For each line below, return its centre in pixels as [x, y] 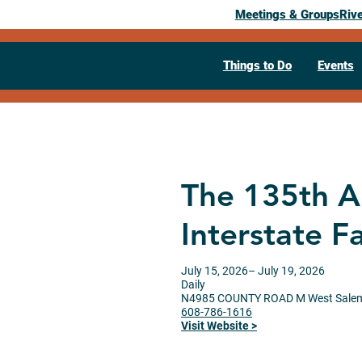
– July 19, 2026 [286, 270]
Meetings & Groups [287, 15]
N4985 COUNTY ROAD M [244, 298]
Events [335, 65]
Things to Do [257, 65]
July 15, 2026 [215, 270]
